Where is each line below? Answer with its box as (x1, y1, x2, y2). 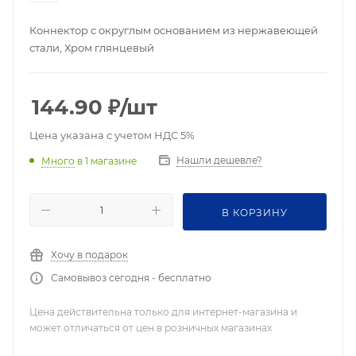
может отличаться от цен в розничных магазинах (29, 322, 272, 334)
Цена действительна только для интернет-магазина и (29, 306, 297, 318)
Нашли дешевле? (176, 154, 262, 166)
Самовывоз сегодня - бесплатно (51, 272, 211, 284)
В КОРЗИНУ (222, 207, 288, 219)
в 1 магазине (77, 154, 137, 167)
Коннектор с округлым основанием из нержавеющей (29, 24, 318, 37)
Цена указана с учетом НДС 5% (29, 129, 195, 141)
